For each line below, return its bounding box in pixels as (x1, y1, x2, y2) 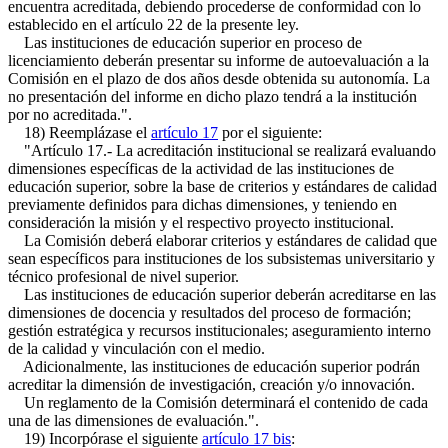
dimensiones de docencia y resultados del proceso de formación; (8, 304, 411, 321)
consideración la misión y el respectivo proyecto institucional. (8, 214, 394, 231)
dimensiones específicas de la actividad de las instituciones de (8, 160, 394, 177)
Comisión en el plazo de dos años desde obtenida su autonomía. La (8, 70, 430, 87)
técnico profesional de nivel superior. (8, 268, 239, 285)
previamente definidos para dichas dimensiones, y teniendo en (8, 196, 397, 213)
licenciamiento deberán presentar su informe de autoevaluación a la (8, 52, 429, 69)
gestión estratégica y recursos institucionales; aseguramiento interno (8, 322, 431, 339)
